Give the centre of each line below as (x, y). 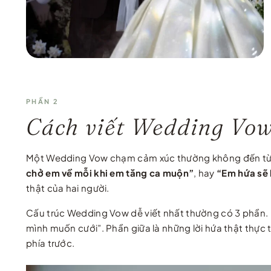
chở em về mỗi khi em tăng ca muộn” (110, 172)
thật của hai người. (68, 188)
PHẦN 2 (43, 101)
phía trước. (51, 243)
